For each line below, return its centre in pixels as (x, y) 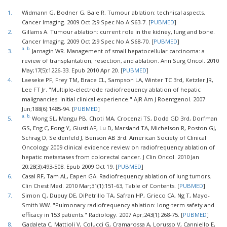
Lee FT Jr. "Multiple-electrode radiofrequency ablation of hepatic (111, 90)
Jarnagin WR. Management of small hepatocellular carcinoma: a (119, 51)
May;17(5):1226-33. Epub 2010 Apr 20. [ (72, 70)
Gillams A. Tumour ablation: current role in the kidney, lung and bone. (119, 32)
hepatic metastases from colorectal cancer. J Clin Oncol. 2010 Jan (111, 157)
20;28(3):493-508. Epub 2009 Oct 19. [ (70, 167)
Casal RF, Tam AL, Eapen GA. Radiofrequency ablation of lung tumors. (117, 176)
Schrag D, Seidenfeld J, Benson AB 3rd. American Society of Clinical (114, 138)
